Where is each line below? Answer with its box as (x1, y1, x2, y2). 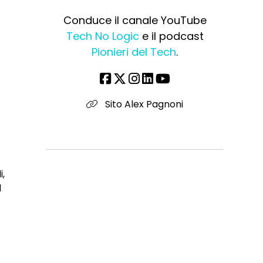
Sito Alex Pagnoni (103, 97, 184, 112)
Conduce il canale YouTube (63, 13, 207, 28)
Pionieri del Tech (92, 45, 177, 60)
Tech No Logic (66, 29, 139, 44)
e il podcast (139, 29, 204, 44)
